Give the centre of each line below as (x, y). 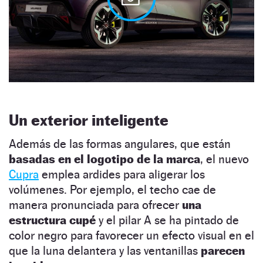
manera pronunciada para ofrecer (95, 205)
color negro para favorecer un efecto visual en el (131, 235)
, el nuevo (225, 159)
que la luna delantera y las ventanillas (105, 250)
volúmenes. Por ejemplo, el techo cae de (112, 189)
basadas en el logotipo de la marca (104, 159)
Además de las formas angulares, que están (120, 144)
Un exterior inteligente (89, 120)
